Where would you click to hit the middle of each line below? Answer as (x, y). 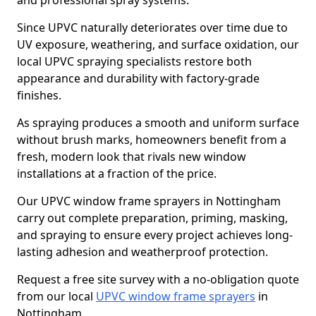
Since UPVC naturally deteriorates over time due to (152, 28)
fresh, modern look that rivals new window (132, 157)
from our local (56, 296)
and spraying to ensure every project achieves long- (155, 235)
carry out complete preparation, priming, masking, (152, 218)
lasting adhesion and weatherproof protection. (142, 252)
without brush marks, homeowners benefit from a (152, 140)
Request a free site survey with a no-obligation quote (158, 279)
